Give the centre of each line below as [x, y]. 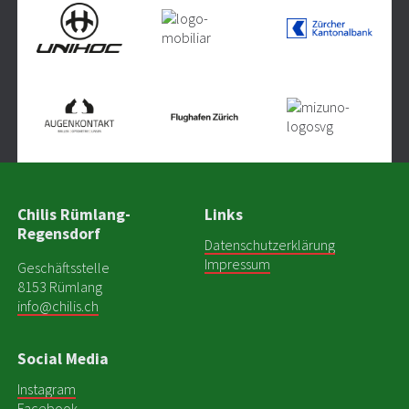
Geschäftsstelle [63, 268]
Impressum [237, 263]
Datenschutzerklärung [270, 244]
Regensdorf [58, 234]
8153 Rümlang [59, 287]
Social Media [63, 359]
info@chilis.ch [58, 306]
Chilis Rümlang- [73, 215]
